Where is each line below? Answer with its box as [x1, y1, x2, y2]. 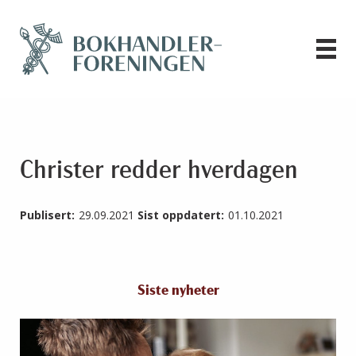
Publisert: [20, 207, 75, 223]
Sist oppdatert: [137, 207, 224, 223]
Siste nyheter [137, 284, 219, 300]
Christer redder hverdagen [20, 159, 298, 185]
